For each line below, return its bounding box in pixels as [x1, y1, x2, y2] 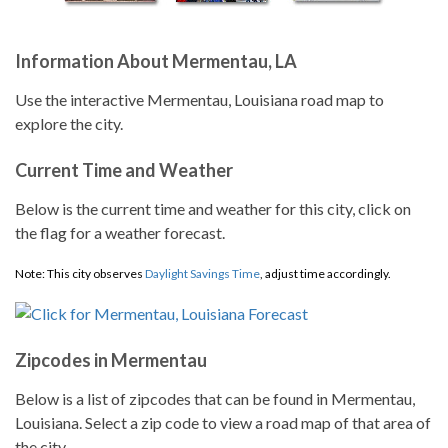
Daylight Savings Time [145, 266, 260, 281]
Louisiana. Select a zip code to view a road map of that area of [15, 413, 431, 432]
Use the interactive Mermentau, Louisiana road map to [15, 90, 384, 109]
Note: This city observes [15, 266, 145, 281]
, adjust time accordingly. [260, 266, 391, 281]
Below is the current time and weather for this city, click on [15, 199, 411, 218]
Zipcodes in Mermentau [15, 349, 207, 371]
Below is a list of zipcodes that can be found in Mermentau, [15, 389, 415, 408]
